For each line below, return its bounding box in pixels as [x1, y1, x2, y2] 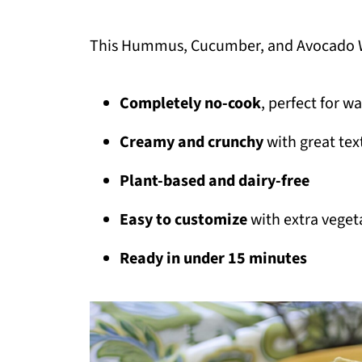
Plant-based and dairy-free [120, 170, 309, 193]
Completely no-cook [120, 92, 261, 116]
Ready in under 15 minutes [120, 247, 307, 271]
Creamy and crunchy [120, 131, 263, 154]
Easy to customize [120, 208, 247, 232]
